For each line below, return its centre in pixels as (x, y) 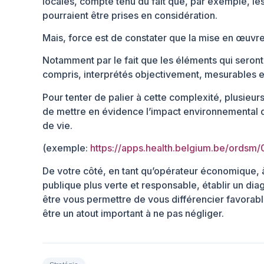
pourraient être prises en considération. (130, 15)
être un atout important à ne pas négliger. (133, 213)
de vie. (57, 125)
